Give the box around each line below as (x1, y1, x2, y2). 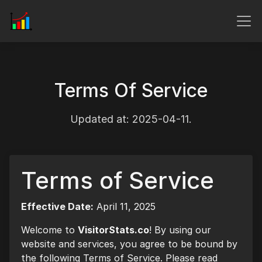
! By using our (149, 224, 211, 236)
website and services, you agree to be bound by (21, 238, 237, 250)
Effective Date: (21, 201, 94, 212)
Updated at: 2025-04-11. (70, 113, 192, 125)
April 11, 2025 (94, 201, 156, 212)
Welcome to (21, 224, 78, 236)
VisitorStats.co (78, 224, 149, 236)
